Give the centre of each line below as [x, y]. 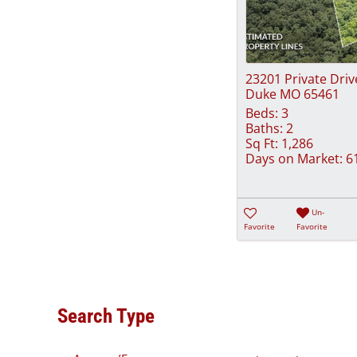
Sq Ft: [262, 143]
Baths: [264, 128]
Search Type [106, 316]
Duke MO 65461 [292, 94]
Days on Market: [294, 159]
